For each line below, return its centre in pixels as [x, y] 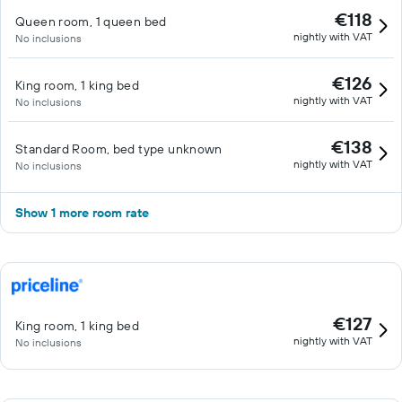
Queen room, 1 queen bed [91, 22]
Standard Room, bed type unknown [119, 149]
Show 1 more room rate [82, 213]
